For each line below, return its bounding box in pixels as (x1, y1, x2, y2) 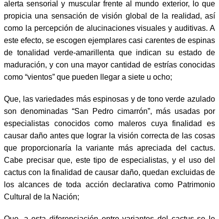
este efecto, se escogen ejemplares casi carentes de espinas (4, 36, 215, 44)
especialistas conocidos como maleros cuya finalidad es (4, 119, 215, 128)
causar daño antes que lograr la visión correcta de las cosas (4, 131, 215, 140)
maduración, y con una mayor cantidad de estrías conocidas (4, 60, 215, 69)
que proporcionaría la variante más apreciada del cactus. (4, 143, 215, 152)
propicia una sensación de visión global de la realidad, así (4, 11, 215, 20)
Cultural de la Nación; (4, 192, 79, 201)
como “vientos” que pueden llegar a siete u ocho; (4, 72, 172, 81)
